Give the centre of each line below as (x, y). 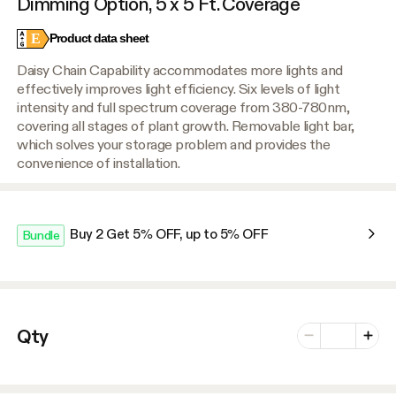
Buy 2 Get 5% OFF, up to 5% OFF (169, 235)
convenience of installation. (99, 162)
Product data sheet (99, 38)
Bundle (41, 236)
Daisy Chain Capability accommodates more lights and (180, 69)
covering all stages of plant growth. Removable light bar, (186, 125)
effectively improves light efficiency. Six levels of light (179, 88)
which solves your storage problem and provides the (174, 144)
